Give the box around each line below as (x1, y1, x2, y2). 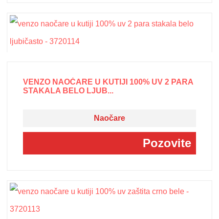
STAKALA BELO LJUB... (23, 86, 114, 95)
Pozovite (142, 136, 191, 150)
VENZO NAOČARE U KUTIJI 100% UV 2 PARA (23, 77, 194, 86)
